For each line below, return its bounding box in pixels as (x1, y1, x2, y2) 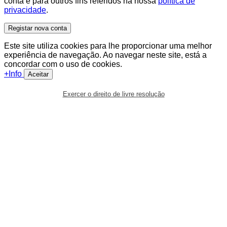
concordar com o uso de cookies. (4, 60, 122, 69)
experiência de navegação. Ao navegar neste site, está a (4, 51, 207, 60)
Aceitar (28, 70, 49, 79)
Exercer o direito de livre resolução (62, 90, 165, 98)
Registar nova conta (8, 24, 67, 32)
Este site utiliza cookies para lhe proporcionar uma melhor (4, 42, 212, 51)
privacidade (4, 6, 46, 15)
